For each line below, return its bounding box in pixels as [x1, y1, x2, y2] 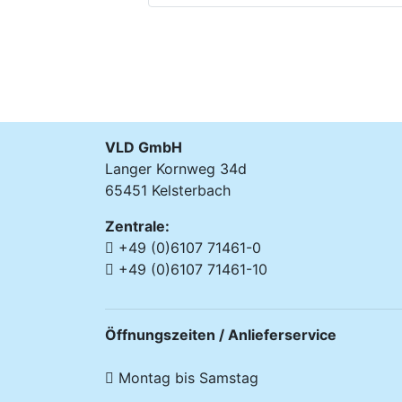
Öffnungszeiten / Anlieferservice [105, 325, 336, 344]
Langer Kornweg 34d [105, 159, 247, 178]
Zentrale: [105, 216, 170, 235]
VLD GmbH [105, 137, 182, 156]
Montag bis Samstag [114, 368, 258, 387]
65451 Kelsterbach [105, 180, 231, 199]
